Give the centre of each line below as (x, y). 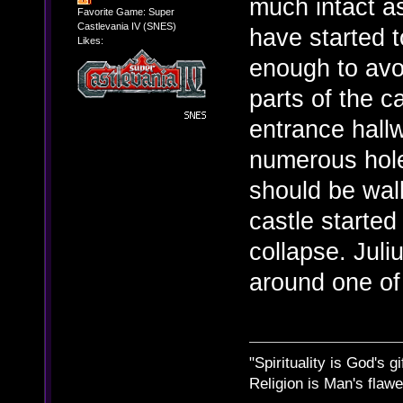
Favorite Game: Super (125, 11)
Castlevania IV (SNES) (126, 26)
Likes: (90, 40)
